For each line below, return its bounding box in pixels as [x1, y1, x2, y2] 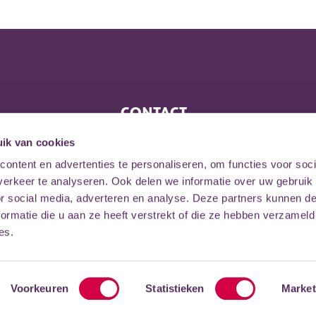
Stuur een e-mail [121, 199, 207, 214]
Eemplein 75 [121, 131, 186, 147]
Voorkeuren [10, 282, 68, 294]
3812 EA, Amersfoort [121, 154, 231, 169]
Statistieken [145, 282, 205, 294]
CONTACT [121, 103, 187, 121]
